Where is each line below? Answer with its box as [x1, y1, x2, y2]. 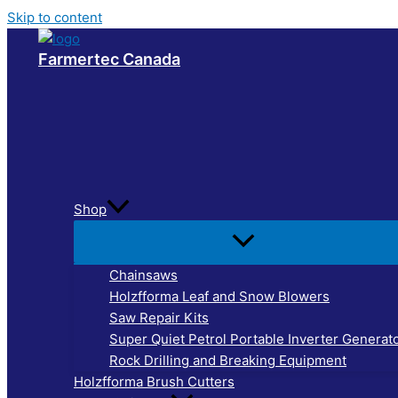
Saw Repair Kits [109, 308, 209, 326]
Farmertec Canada [38, 50, 180, 68]
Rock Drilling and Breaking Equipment [109, 351, 346, 369]
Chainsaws [109, 266, 178, 283]
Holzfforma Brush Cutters [74, 372, 235, 390]
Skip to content [7, 9, 102, 26]
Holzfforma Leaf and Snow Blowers [109, 287, 330, 305]
